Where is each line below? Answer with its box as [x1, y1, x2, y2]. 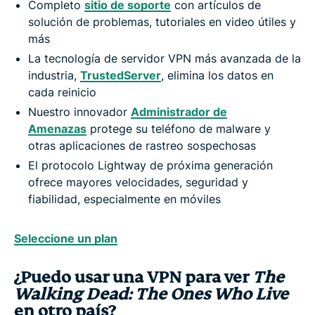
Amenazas [28, 121, 86, 136]
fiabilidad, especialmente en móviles [28, 191, 221, 206]
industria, [28, 67, 80, 82]
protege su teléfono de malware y [86, 121, 271, 136]
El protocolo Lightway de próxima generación [28, 157, 273, 172]
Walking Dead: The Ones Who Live [14, 283, 288, 304]
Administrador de [131, 104, 227, 119]
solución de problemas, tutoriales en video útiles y [28, 14, 296, 29]
